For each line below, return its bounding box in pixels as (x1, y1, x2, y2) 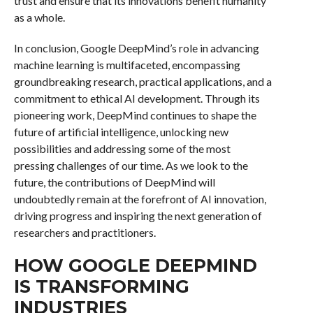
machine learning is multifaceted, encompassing (13, 58, 240, 71)
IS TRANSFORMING (13, 275, 189, 297)
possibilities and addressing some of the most (13, 142, 231, 155)
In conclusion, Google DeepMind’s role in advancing (13, 41, 259, 54)
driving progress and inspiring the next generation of (13, 209, 262, 222)
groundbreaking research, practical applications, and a (13, 75, 272, 88)
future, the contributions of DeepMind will (13, 175, 215, 189)
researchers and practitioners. (13, 226, 156, 239)
